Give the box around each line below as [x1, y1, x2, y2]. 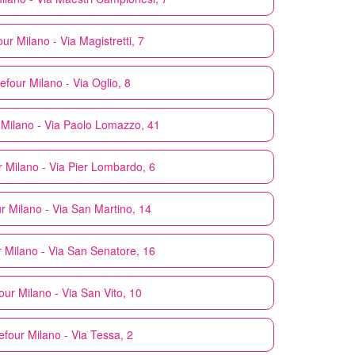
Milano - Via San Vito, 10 [18, 284, 142, 300]
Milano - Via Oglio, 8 [29, 74, 131, 90]
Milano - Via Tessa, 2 [27, 326, 133, 342]
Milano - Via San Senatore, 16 [5, 242, 155, 258]
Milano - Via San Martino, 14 [9, 200, 151, 216]
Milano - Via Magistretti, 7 [16, 32, 144, 48]
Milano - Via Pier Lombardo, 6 [5, 158, 155, 174]
